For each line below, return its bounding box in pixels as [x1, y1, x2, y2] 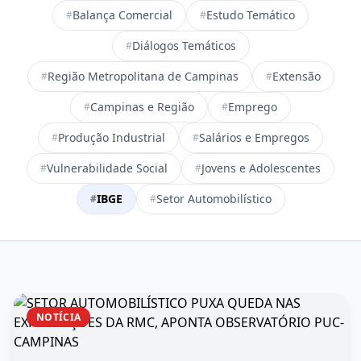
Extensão [272, 68, 321, 84]
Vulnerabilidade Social [47, 160, 168, 176]
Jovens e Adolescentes [201, 160, 321, 176]
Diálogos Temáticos [131, 38, 236, 53]
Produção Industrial [58, 130, 165, 145]
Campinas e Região [90, 99, 194, 114]
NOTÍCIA [36, 310, 81, 324]
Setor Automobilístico [156, 191, 272, 206]
